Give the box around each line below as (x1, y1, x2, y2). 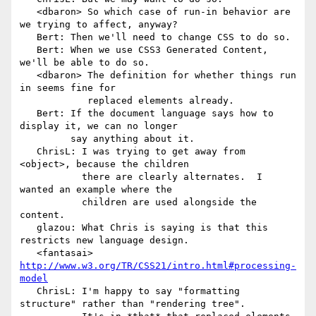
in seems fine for (20, 83, 116, 94)
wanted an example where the (20, 184, 172, 195)
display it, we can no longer (20, 121, 178, 132)
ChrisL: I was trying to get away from (20, 146, 37, 157)
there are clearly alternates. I (20, 171, 82, 183)
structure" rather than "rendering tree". (20, 298, 245, 310)
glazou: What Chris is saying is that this (20, 222, 37, 233)
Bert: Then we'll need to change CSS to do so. (20, 32, 37, 43)
